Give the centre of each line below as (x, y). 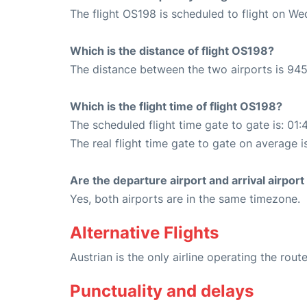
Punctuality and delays (162, 291)
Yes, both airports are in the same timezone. (185, 199)
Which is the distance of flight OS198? (172, 51)
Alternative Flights (144, 233)
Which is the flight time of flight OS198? (176, 107)
